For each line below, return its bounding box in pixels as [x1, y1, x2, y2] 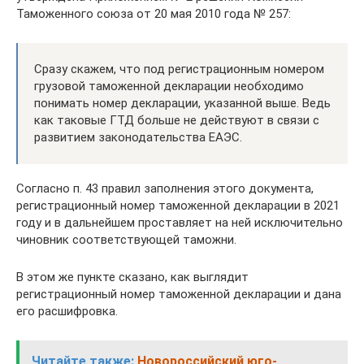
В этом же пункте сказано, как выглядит [16, 270, 249, 284]
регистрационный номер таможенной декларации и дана [16, 287, 341, 301]
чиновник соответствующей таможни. [16, 232, 236, 247]
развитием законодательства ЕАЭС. [34, 130, 242, 145]
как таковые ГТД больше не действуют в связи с [34, 113, 319, 128]
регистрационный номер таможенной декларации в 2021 [16, 198, 340, 213]
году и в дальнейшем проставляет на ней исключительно [16, 215, 343, 230]
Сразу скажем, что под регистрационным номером [34, 62, 324, 76]
